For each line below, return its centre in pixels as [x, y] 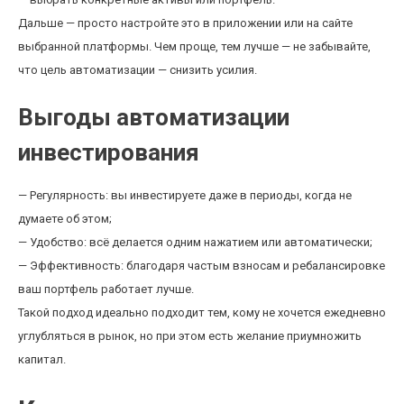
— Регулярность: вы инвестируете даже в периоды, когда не [185, 195]
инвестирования [109, 152]
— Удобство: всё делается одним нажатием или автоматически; [195, 242]
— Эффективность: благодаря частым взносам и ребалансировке [202, 266]
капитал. [42, 359]
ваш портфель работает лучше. [106, 289]
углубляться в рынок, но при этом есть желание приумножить [190, 336]
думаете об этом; [65, 219]
